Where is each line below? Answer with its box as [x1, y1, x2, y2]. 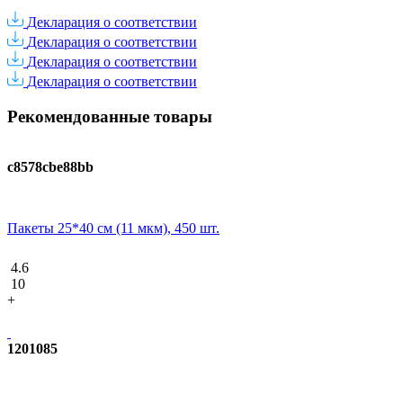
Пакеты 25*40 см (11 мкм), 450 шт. [7, 220, 219, 237]
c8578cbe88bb [7, 159, 94, 175]
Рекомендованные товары [7, 106, 212, 126]
